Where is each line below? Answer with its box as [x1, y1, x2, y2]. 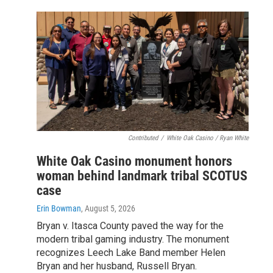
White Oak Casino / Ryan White [166, 133, 249, 142]
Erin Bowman [37, 203, 81, 213]
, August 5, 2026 [81, 203, 135, 213]
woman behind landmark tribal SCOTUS [37, 168, 247, 183]
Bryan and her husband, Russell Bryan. [37, 260, 197, 272]
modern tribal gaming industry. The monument [37, 233, 229, 245]
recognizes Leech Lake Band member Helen [37, 246, 225, 258]
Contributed [128, 133, 158, 142]
